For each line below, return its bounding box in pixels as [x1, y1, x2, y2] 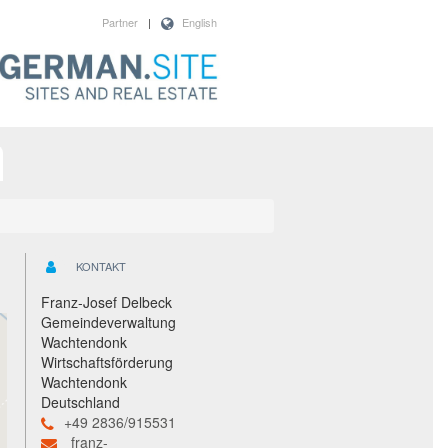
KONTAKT [76, 257, 127, 274]
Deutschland [41, 392, 120, 413]
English [182, 14, 217, 30]
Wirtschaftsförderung [41, 352, 173, 373]
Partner [102, 14, 138, 30]
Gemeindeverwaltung [41, 312, 176, 333]
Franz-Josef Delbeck [41, 292, 172, 313]
